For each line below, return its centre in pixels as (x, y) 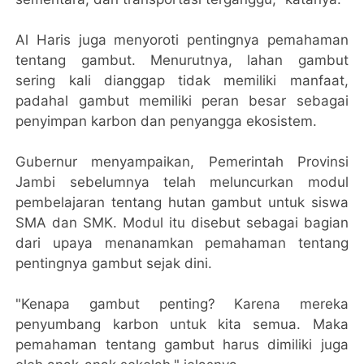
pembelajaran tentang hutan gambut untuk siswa (182, 202)
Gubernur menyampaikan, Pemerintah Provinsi (182, 161)
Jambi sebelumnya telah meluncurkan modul (182, 182)
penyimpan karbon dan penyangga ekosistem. (167, 121)
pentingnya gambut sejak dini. (114, 263)
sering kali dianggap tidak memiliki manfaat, (182, 80)
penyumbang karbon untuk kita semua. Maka (182, 324)
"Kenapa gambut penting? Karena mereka (182, 303)
